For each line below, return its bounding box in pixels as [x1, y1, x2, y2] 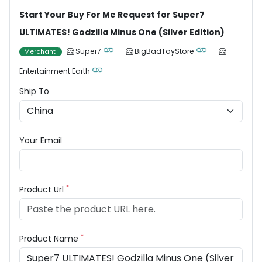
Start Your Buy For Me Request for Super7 [19, 9, 205, 21]
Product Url [19, 184, 66, 196]
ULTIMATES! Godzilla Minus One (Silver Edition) [19, 26, 225, 39]
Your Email [19, 135, 62, 147]
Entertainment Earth [19, 66, 90, 77]
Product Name [19, 233, 81, 245]
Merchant [24, 47, 57, 57]
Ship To [19, 85, 49, 98]
